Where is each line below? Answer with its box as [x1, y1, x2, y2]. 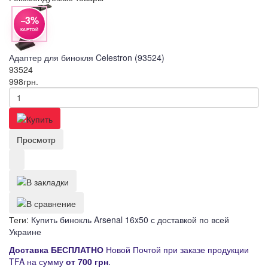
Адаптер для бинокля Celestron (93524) [9, 51, 165, 64]
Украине [9, 226, 41, 238]
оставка [15, 243, 48, 256]
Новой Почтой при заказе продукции [103, 243, 249, 256]
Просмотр [17, 133, 56, 146]
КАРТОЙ [20, 26, 38, 33]
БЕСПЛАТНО [51, 243, 103, 256]
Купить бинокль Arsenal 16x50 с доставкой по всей [31, 214, 229, 226]
